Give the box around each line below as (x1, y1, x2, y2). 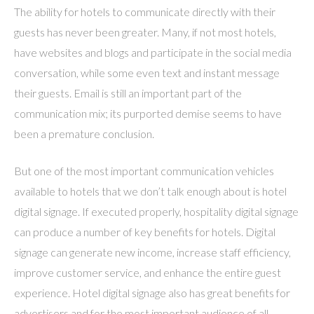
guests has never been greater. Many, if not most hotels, (14, 25, 276, 39)
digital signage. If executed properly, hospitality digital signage (14, 205, 299, 218)
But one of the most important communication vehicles (14, 164, 274, 177)
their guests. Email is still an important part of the (14, 86, 242, 100)
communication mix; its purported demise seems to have (14, 107, 282, 120)
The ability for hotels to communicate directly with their (14, 5, 275, 18)
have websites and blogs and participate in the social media (14, 46, 292, 59)
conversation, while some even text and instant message (14, 66, 280, 79)
